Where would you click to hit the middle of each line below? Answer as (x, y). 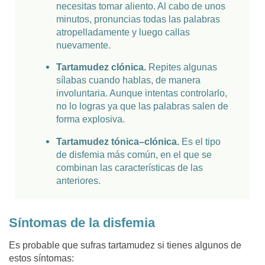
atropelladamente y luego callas (123, 33)
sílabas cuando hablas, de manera (129, 80)
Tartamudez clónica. (101, 67)
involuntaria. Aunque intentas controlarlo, (142, 93)
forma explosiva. (91, 119)
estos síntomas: (41, 258)
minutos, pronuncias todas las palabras (138, 20)
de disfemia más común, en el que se (134, 154)
